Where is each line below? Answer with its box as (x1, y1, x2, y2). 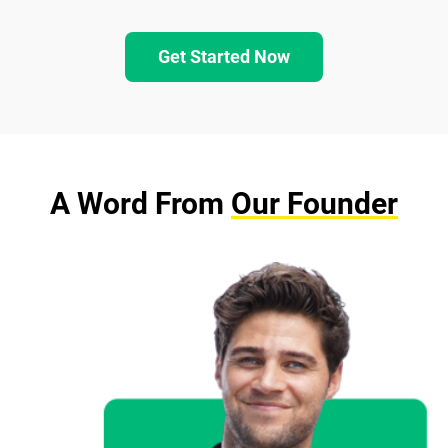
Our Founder (231, 185, 398, 221)
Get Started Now (158, 46, 290, 68)
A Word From (50, 185, 231, 221)
